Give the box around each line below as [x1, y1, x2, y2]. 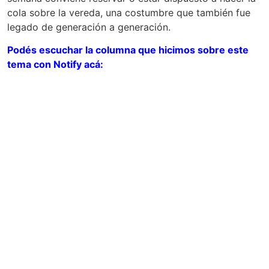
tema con [7, 58, 53, 71]
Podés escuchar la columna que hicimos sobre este [7, 44, 249, 56]
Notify [53, 58, 82, 71]
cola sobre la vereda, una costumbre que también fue [7, 6, 250, 19]
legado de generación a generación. [7, 20, 171, 33]
